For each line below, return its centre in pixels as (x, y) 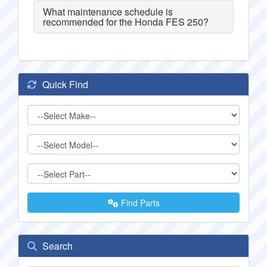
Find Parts (139, 203)
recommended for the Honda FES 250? (126, 22)
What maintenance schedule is (108, 12)
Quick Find (64, 84)
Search (56, 246)
